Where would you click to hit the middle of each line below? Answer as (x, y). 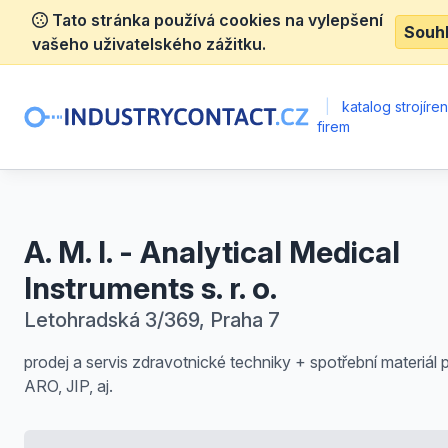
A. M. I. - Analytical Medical (212, 252)
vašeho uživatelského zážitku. (149, 44)
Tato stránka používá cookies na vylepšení (215, 20)
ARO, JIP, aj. (68, 386)
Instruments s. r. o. (150, 288)
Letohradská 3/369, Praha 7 (152, 320)
